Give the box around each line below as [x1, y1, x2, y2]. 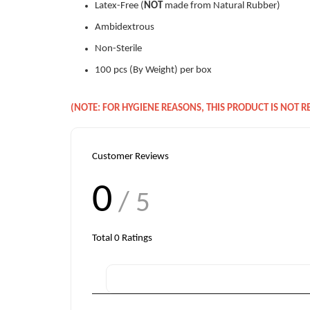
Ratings [120, 233, 152, 244]
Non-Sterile [95, 44, 142, 54]
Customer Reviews [92, 152, 169, 162]
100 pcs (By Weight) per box [95, 65, 212, 75]
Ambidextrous [95, 22, 154, 33]
